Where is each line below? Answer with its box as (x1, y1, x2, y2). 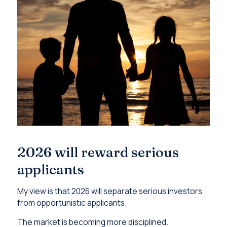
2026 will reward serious (17, 144, 179, 161)
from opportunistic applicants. (17, 197, 127, 208)
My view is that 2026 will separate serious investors (17, 185, 202, 197)
